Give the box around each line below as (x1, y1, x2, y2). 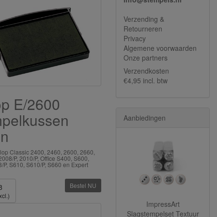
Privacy (124, 33, 146, 43)
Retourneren (124, 24, 162, 33)
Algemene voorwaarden (124, 43, 197, 53)
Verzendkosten (124, 66, 169, 76)
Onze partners (124, 53, 168, 62)
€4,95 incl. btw (124, 76, 168, 85)
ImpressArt (146, 199, 180, 209)
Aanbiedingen (124, 113, 166, 123)
